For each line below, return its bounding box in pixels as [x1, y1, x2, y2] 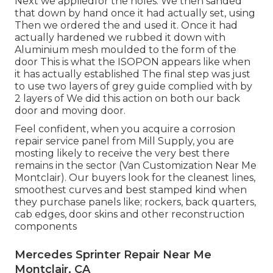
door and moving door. [15, 104, 126, 116]
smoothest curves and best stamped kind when [15, 183, 247, 196]
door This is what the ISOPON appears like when [15, 55, 250, 68]
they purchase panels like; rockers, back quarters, [15, 196, 256, 208]
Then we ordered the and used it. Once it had [15, 19, 238, 31]
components [15, 220, 77, 232]
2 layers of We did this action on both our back [15, 92, 240, 104]
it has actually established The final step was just [15, 68, 250, 80]
